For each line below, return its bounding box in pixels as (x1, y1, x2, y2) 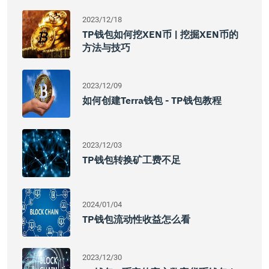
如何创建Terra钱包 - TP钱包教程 (82, 94, 222, 106)
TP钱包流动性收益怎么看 (82, 213, 190, 225)
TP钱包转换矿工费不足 (82, 154, 181, 166)
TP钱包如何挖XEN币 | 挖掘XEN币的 (82, 28, 238, 40)
